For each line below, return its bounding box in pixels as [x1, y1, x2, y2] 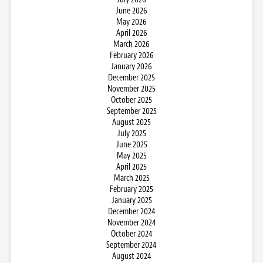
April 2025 [116, 161, 147, 173]
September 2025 [106, 105, 157, 117]
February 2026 [109, 49, 154, 61]
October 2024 [110, 228, 153, 240]
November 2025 [107, 83, 156, 95]
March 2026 [113, 38, 150, 50]
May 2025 [116, 150, 147, 161]
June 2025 [116, 139, 147, 150]
